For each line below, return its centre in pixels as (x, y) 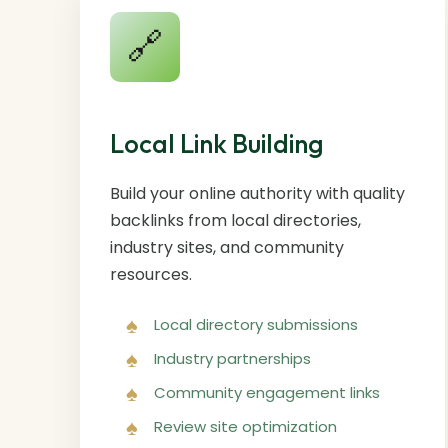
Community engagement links (267, 392)
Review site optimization (245, 426)
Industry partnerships (232, 358)
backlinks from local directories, (235, 220)
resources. (151, 274)
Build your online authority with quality (257, 193)
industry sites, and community (227, 247)
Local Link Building (217, 143)
